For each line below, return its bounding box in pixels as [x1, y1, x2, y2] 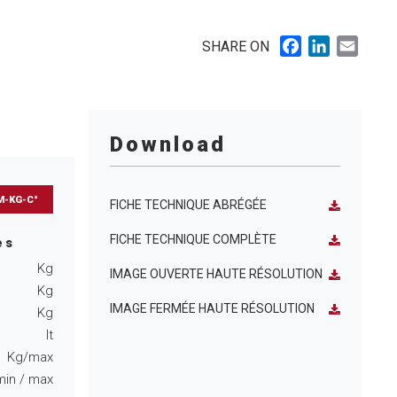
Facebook [301, 34, 362, 51]
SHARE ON [202, 38, 269, 56]
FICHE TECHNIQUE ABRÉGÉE [110, 198, 267, 212]
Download [110, 132, 226, 157]
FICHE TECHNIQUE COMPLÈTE [110, 232, 276, 246]
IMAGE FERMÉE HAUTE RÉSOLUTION [110, 301, 315, 315]
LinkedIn [330, 34, 383, 51]
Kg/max [6, 349, 53, 365]
